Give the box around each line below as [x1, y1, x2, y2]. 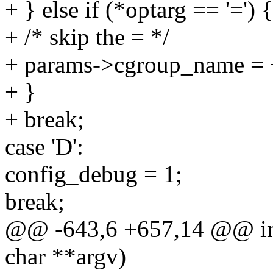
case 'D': [5, 133, 83, 160]
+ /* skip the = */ [5, 24, 169, 51]
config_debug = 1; [5, 161, 182, 188]
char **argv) [5, 243, 126, 270]
